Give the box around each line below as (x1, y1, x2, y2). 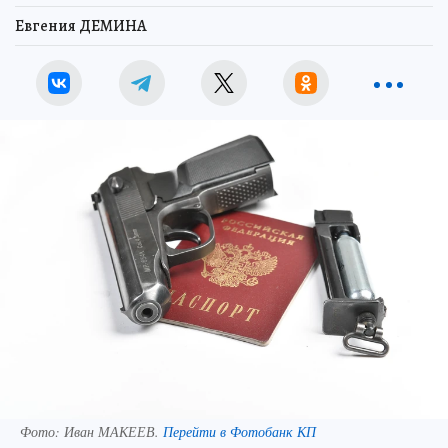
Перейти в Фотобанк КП (163, 421, 316, 441)
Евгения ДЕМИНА (15, 15, 147, 38)
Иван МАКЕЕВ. (64, 421, 163, 441)
